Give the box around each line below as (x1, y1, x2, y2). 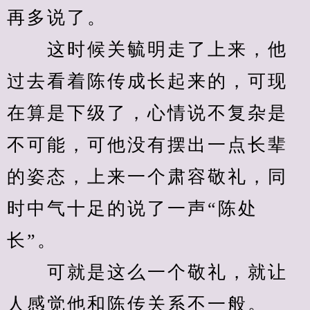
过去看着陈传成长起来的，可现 (7, 71, 288, 91)
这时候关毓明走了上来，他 (7, 39, 288, 60)
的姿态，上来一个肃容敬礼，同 (7, 167, 288, 187)
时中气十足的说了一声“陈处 (7, 199, 258, 219)
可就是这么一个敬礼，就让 (7, 262, 288, 282)
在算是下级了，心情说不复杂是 (7, 103, 288, 123)
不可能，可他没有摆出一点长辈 (7, 135, 288, 155)
